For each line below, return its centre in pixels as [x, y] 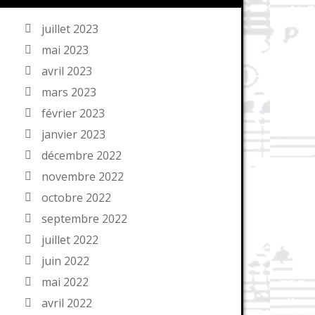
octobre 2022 [76, 198]
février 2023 [73, 113]
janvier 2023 [73, 134]
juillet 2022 [70, 240]
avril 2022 [67, 303]
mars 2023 [69, 92]
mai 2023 [65, 50]
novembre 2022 [83, 176]
